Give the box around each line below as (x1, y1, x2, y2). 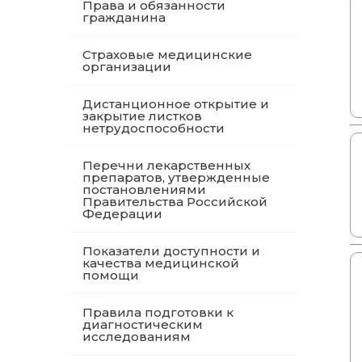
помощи (82, 267, 139, 283)
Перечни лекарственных (82, 158, 250, 173)
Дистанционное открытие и (82, 96, 269, 112)
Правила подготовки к (82, 305, 234, 320)
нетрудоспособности (82, 120, 225, 136)
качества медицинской (82, 255, 239, 271)
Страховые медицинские (82, 47, 252, 62)
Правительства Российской (82, 194, 267, 209)
